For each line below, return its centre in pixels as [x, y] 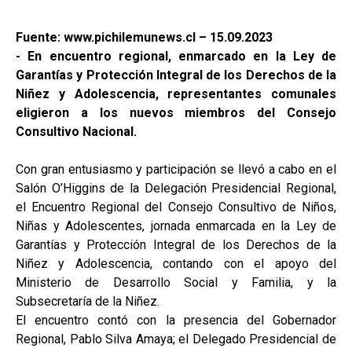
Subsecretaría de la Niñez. [88, 301]
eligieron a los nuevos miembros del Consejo [176, 113]
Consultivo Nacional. [76, 132]
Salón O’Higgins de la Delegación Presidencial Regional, [176, 188]
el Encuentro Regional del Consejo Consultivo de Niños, [176, 207]
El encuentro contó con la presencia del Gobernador [176, 320]
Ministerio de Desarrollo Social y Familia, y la [176, 282]
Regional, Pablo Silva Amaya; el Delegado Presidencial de [176, 339]
